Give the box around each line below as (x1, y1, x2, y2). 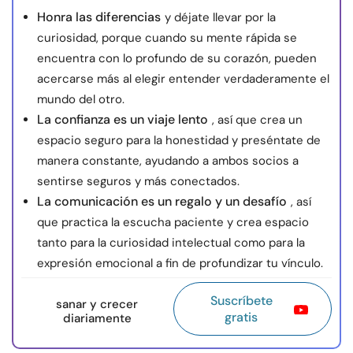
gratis (225, 309, 258, 326)
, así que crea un (212, 112, 303, 128)
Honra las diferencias (37, 9, 161, 26)
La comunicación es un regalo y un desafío (37, 193, 287, 210)
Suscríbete (210, 292, 273, 310)
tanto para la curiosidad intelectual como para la (37, 235, 305, 251)
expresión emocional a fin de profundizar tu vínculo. (37, 255, 323, 272)
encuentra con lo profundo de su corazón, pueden (37, 50, 317, 67)
